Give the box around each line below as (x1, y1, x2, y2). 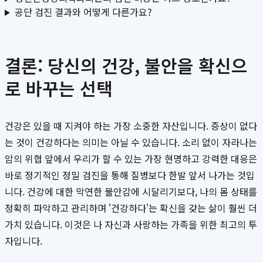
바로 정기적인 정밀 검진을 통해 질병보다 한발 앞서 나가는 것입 (5, 168, 255, 183)
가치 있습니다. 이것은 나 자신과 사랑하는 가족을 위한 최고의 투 (5, 217, 257, 232)
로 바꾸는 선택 (5, 75, 113, 102)
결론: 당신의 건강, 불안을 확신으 (5, 52, 248, 79)
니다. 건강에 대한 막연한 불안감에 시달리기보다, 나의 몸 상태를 (5, 184, 257, 199)
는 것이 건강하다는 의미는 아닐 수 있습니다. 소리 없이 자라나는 (5, 135, 257, 150)
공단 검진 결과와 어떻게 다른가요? (14, 5, 152, 19)
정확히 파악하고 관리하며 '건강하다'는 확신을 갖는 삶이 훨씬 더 (5, 201, 257, 215)
